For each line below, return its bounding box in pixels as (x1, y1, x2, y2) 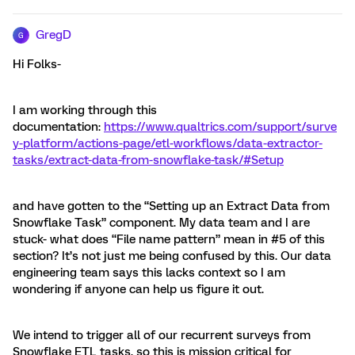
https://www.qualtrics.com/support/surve (104, 120, 337, 134)
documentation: (13, 120, 104, 134)
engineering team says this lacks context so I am (13, 265, 285, 280)
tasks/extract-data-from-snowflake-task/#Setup (13, 153, 284, 167)
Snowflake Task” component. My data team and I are (13, 216, 310, 230)
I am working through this (13, 103, 157, 117)
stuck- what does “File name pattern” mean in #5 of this (13, 232, 325, 246)
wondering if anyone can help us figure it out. (13, 282, 264, 296)
